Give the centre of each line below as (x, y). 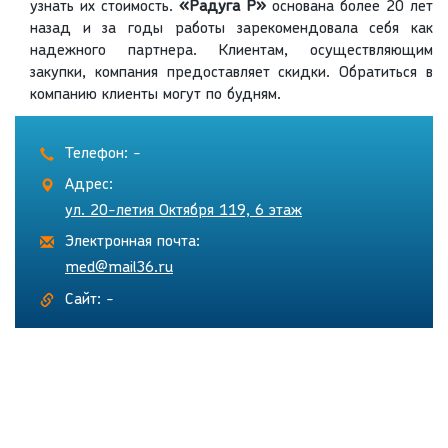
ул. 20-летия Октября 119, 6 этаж (183, 211)
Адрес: (89, 185)
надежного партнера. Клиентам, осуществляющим (231, 51)
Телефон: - (103, 154)
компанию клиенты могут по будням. (158, 95)
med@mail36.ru (119, 268)
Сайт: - (89, 300)
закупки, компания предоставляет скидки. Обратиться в (231, 73)
